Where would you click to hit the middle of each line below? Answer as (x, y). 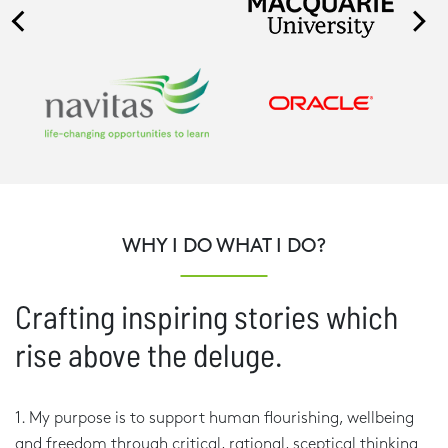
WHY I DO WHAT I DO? (224, 245)
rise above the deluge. (148, 353)
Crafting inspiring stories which (206, 315)
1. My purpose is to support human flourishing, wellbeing (214, 418)
